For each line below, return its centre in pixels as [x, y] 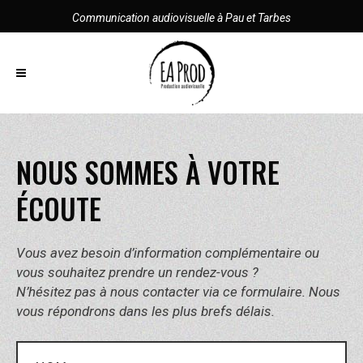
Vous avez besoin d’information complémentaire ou [168, 253]
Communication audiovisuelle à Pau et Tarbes [181, 18]
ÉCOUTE [59, 208]
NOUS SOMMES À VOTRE [148, 172]
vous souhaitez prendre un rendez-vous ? [137, 272]
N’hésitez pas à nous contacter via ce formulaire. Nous [178, 292]
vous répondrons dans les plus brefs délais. [145, 311]
